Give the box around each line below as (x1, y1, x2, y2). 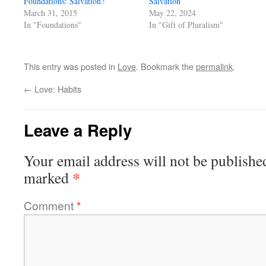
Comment (24, 197, 77, 213)
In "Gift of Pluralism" (149, 19, 224, 30)
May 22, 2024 (149, 7, 197, 18)
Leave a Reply (24, 118, 132, 141)
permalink (196, 60, 233, 72)
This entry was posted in (24, 60, 118, 72)
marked (24, 167, 72, 188)
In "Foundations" (24, 19, 81, 30)
